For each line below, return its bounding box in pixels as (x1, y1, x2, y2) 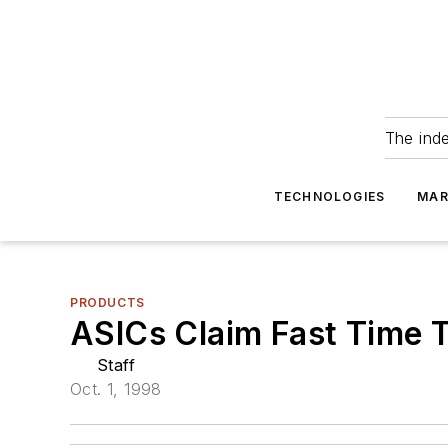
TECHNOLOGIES (273, 189, 386, 204)
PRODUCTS (70, 295, 145, 310)
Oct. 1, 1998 (70, 379, 162, 399)
